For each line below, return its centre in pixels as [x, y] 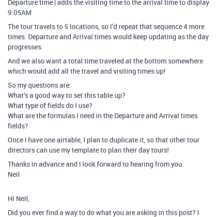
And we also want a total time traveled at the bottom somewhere [105, 61]
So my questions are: [39, 85]
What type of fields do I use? [50, 106]
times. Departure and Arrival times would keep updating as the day [108, 37]
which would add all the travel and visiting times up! [87, 71]
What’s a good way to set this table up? [67, 95]
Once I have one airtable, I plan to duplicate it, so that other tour [104, 140]
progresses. [25, 47]
